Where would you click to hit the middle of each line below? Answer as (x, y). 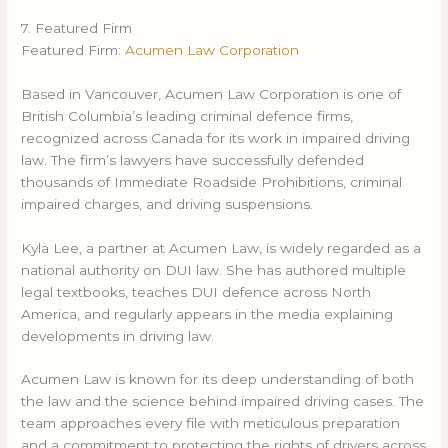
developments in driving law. (118, 335)
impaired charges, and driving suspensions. (167, 203)
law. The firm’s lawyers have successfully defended (193, 159)
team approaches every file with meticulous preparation (211, 423)
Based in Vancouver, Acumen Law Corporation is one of (211, 93)
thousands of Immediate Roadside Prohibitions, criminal (212, 181)
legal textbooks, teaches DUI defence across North (196, 291)
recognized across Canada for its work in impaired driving (216, 137)
